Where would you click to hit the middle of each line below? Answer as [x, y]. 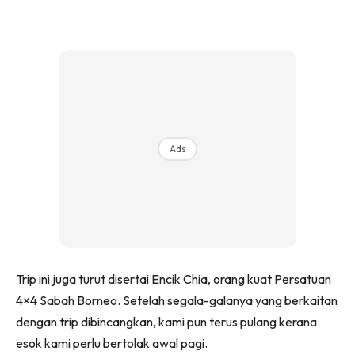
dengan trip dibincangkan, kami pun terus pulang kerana [166, 321]
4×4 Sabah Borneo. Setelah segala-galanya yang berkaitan [177, 300]
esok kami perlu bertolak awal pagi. [112, 343]
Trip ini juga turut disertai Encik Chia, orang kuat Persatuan [174, 279]
